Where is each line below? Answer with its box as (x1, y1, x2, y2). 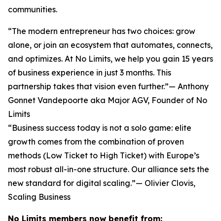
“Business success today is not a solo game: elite (8, 122, 191, 133)
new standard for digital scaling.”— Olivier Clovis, (8, 178, 195, 188)
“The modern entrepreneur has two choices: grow (8, 26, 195, 36)
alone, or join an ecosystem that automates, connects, (8, 39, 213, 50)
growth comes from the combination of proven (8, 136, 184, 147)
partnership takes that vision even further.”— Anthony (8, 81, 209, 91)
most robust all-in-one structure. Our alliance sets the (8, 164, 209, 174)
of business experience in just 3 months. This (8, 67, 171, 77)
